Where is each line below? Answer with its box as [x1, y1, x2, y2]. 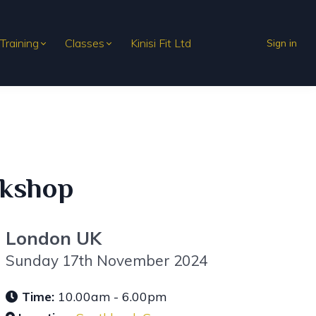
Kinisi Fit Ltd [130, 35, 191, 50]
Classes [64, 35, 104, 50]
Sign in [267, 36, 298, 49]
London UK [6, 226, 102, 249]
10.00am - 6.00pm [54, 288, 167, 304]
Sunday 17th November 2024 [6, 251, 208, 270]
